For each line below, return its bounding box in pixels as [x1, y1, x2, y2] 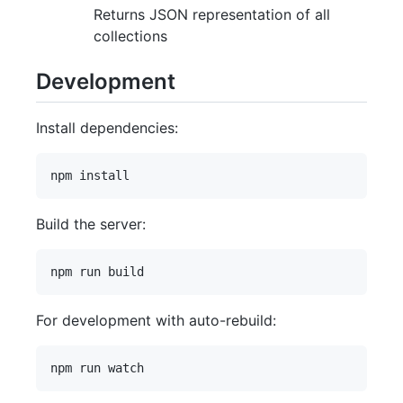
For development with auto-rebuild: [36, 310, 276, 329]
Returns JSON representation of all [94, 4, 330, 23]
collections [94, 26, 167, 45]
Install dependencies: [36, 118, 178, 137]
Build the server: [36, 214, 146, 233]
